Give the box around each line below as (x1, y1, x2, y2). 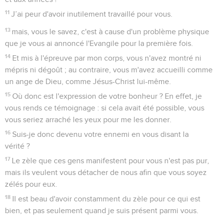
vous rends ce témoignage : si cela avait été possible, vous (5, 104, 204, 112)
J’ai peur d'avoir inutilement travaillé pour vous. (11, 10, 173, 18)
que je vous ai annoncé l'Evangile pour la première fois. (5, 39, 193, 47)
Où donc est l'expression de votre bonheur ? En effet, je (12, 92, 202, 100)
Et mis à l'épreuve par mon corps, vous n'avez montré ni (12, 54, 202, 62)
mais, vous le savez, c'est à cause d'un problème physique (12, 27, 210, 36)
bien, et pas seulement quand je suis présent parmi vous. (5, 206, 198, 215)
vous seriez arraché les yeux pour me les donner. (5, 115, 172, 124)
